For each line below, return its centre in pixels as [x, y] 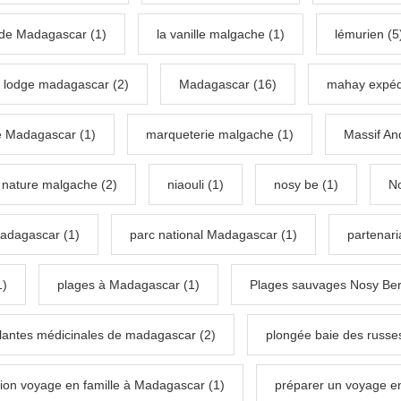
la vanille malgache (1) [221, 34]
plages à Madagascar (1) [128, 285]
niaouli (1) [196, 185]
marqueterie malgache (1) [220, 135]
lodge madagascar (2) [66, 85]
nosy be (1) [306, 185]
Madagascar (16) [228, 85]
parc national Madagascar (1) [213, 235]
